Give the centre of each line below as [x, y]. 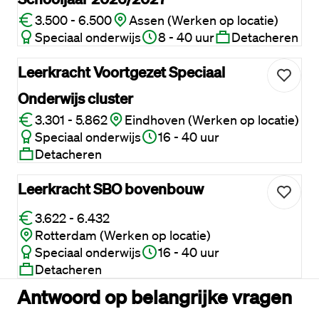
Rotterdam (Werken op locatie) [123, 235]
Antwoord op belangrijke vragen [155, 296]
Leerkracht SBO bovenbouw [111, 188]
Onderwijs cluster [75, 98]
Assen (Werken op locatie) [204, 20]
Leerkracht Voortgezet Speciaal [121, 72]
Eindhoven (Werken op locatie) [212, 120]
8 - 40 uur [186, 37]
